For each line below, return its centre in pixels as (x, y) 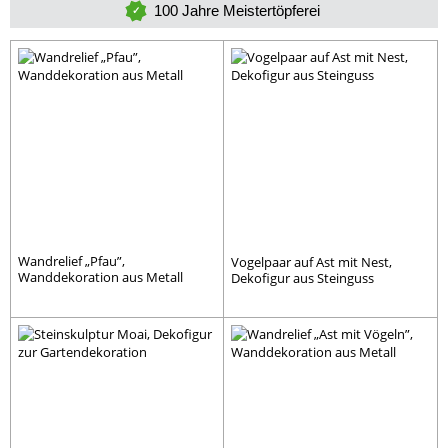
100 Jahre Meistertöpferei (237, 10)
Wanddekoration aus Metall (100, 277)
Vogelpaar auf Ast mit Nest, (311, 262)
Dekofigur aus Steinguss (302, 278)
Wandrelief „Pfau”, (71, 261)
